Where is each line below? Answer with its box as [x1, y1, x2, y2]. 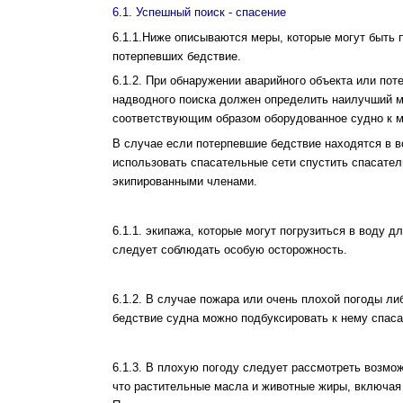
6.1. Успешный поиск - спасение [112, 5, 286, 19]
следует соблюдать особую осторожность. [112, 242, 347, 256]
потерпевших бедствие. [112, 49, 241, 63]
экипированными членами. [112, 174, 257, 188]
